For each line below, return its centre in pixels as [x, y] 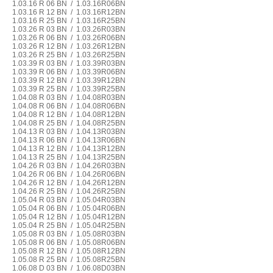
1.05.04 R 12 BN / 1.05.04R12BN [69, 217]
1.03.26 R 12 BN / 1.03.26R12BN [69, 46]
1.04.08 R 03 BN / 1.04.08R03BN [69, 97]
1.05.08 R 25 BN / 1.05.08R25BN [69, 260]
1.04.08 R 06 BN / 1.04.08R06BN [69, 106]
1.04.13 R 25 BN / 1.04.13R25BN [69, 157]
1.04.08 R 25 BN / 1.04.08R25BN [69, 123]
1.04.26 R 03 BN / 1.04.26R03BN [69, 166]
